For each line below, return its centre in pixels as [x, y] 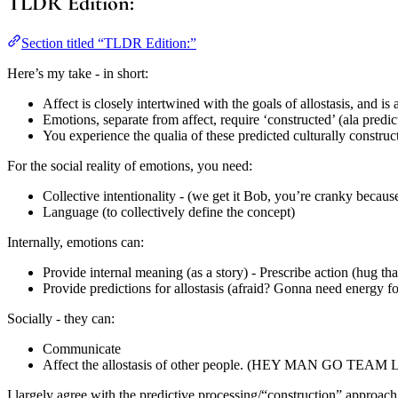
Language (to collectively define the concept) [169, 211]
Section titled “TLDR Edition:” [109, 43]
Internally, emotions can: [76, 242]
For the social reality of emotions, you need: [130, 165]
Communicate [82, 348]
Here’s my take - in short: [78, 73]
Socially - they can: [61, 318]
